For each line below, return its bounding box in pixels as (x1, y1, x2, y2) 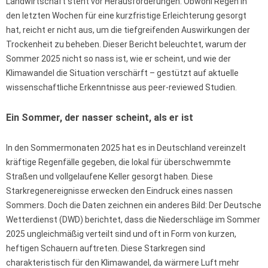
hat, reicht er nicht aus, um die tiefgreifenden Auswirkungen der (6, 25, 250, 35)
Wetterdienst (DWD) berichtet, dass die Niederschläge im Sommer (6, 215, 260, 225)
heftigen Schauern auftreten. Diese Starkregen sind (6, 243, 205, 254)
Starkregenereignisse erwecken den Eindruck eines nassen (6, 186, 233, 196)
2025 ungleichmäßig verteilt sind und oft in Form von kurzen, (6, 229, 236, 239)
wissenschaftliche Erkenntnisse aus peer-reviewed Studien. (6, 83, 237, 93)
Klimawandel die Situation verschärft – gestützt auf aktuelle (6, 68, 239, 78)
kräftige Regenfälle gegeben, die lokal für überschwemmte (6, 157, 231, 167)
